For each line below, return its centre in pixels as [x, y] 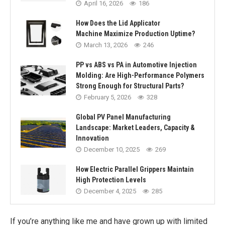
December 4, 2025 [110, 191]
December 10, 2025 [112, 149]
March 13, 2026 [106, 45]
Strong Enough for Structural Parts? [130, 86]
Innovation [92, 138]
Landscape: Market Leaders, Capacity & [135, 128]
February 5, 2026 [107, 97]
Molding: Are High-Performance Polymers [140, 75]
